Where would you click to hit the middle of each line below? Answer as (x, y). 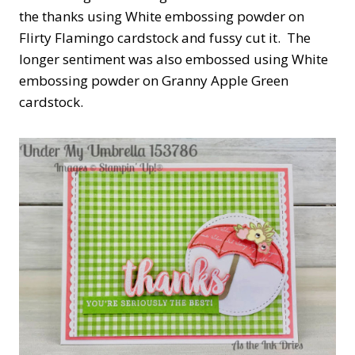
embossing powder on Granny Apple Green (154, 81)
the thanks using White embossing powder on (162, 17)
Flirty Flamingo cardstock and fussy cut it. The (165, 38)
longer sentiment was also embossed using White (174, 59)
